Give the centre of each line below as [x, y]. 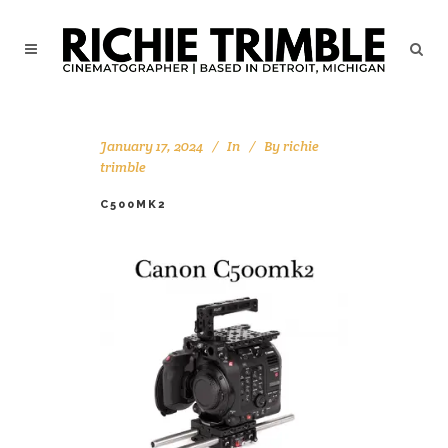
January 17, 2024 [151, 146]
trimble [123, 167]
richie [301, 146]
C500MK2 [133, 204]
